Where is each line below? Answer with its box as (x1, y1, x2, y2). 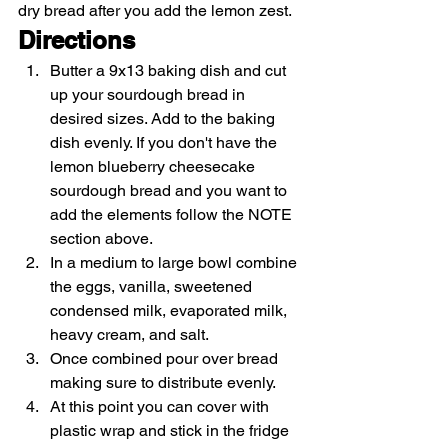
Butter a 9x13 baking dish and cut (50, 60, 290, 80)
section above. (50, 228, 153, 248)
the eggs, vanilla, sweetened (50, 276, 256, 296)
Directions (18, 25, 135, 54)
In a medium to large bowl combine (50, 252, 301, 272)
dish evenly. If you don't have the (50, 132, 281, 152)
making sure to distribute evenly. (50, 372, 276, 392)
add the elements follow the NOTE (50, 204, 296, 224)
